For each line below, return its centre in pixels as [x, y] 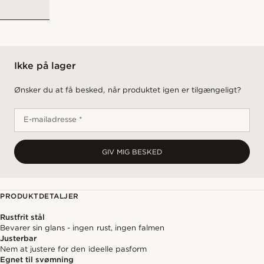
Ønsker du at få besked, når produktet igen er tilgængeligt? [128, 90]
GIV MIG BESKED [132, 152]
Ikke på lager [45, 66]
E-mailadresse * [53, 119]
